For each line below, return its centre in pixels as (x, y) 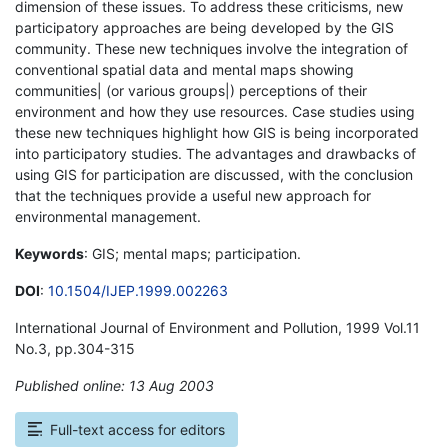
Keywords (49, 253)
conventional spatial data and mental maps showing (184, 69)
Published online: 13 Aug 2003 (114, 385)
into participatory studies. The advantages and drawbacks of (215, 153)
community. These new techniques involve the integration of (211, 48)
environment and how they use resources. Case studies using (215, 111)
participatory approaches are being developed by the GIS (204, 27)
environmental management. (108, 216)
